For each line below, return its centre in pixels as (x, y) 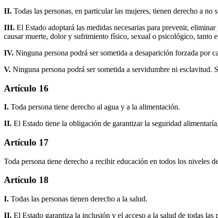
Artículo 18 (26, 180)
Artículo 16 (26, 88)
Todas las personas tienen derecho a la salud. (79, 199)
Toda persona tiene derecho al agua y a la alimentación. (95, 107)
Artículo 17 (26, 142)
